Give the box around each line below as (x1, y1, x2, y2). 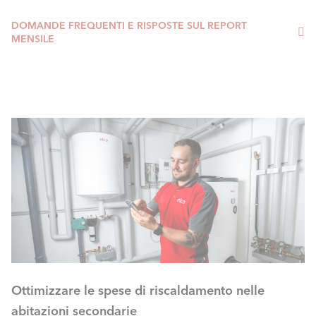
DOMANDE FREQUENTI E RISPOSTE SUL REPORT (11, 19, 247, 32)
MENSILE (11, 32, 54, 46)
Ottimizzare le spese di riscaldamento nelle (11, 282, 265, 299)
